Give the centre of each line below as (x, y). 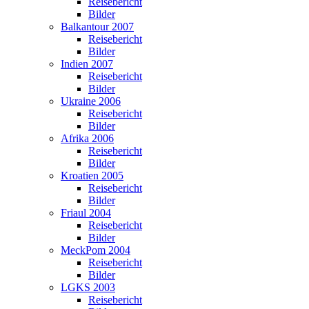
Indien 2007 (87, 64)
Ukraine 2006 (91, 101)
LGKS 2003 (88, 287)
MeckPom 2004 (96, 250)
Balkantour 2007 (97, 27)
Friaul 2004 (86, 213)
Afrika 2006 (87, 138)
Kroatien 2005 (92, 176)
